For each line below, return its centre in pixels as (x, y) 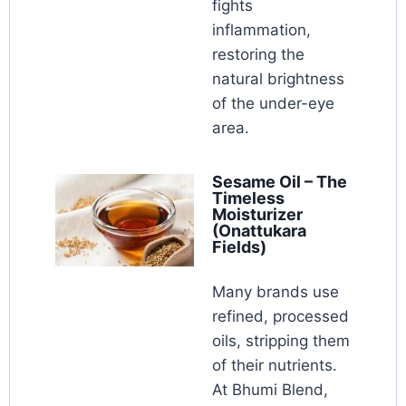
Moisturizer (257, 215)
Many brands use (275, 292)
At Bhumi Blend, (270, 390)
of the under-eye (273, 104)
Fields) (239, 247)
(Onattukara (259, 231)
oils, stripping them (281, 341)
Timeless (248, 198)
